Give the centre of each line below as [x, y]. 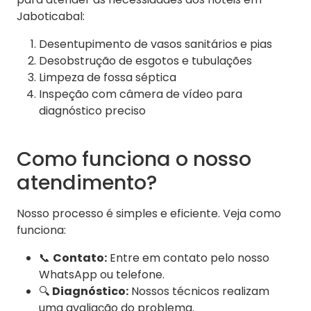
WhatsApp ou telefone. [102, 275]
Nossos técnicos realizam [199, 292]
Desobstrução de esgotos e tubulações [145, 61]
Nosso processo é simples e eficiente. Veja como [149, 214]
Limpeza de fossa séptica [108, 78]
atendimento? [87, 183]
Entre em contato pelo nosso [188, 258]
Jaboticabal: [51, 17]
